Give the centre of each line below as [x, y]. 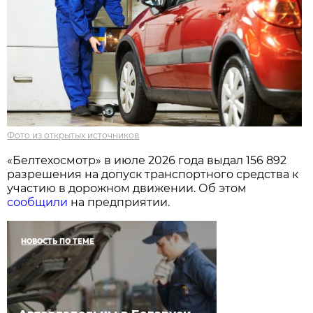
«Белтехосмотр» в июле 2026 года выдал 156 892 [147, 161]
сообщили [38, 203]
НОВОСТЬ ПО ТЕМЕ [58, 242]
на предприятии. [119, 203]
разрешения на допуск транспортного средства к [153, 175]
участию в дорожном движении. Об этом [127, 189]
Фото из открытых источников [73, 136]
